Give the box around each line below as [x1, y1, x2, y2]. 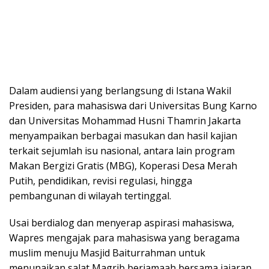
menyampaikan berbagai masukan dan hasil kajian [9, 128, 237, 142]
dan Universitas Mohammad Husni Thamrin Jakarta [9, 113, 241, 127]
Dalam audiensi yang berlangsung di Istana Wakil [9, 83, 231, 97]
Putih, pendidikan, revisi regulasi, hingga [9, 174, 192, 187]
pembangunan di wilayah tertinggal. [9, 189, 171, 202]
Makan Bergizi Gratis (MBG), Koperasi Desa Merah [9, 159, 237, 172]
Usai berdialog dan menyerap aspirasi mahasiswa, [9, 216, 234, 229]
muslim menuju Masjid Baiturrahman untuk [9, 246, 205, 259]
